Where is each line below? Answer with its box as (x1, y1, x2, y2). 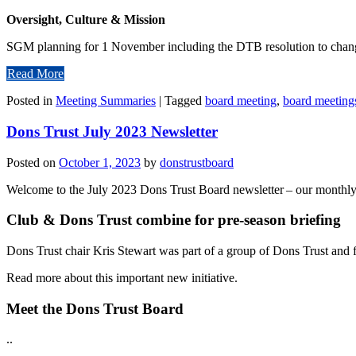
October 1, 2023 (59, 155, 141, 169)
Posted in (6, 94, 56, 108)
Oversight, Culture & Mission (6, 13, 165, 27)
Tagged (164, 94, 205, 108)
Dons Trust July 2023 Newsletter (6, 122, 218, 140)
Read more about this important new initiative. (6, 271, 238, 284)
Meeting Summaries (56, 94, 156, 108)
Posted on (6, 155, 59, 169)
